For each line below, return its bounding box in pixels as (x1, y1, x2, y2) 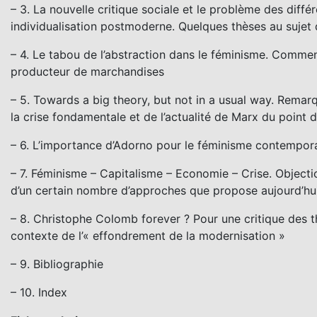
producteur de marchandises (11, 64, 164, 79)
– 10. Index (11, 284, 67, 299)
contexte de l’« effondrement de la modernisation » (11, 228, 285, 243)
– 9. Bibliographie (11, 256, 103, 271)
